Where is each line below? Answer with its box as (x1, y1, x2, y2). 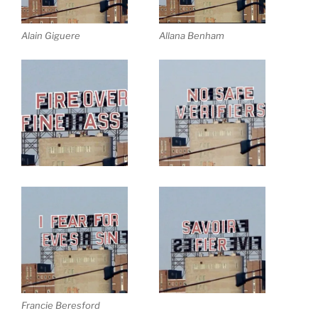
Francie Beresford (21, 300, 100, 312)
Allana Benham (159, 30, 224, 42)
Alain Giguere (21, 30, 80, 42)
